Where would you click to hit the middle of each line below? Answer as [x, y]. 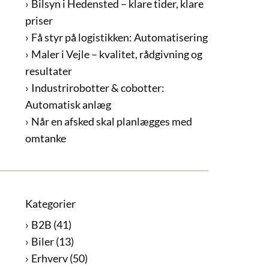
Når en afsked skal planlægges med [111, 121]
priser [39, 20]
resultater [48, 71]
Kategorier [50, 203]
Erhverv [49, 258]
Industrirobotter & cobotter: [98, 87]
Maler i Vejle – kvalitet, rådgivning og [116, 54]
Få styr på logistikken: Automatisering [119, 37]
